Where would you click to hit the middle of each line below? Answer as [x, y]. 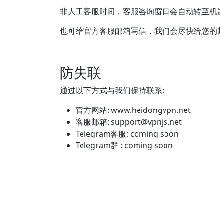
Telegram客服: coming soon [127, 134]
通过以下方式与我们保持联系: [112, 90]
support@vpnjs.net [146, 122]
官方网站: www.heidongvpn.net [133, 110]
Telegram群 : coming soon [124, 145]
